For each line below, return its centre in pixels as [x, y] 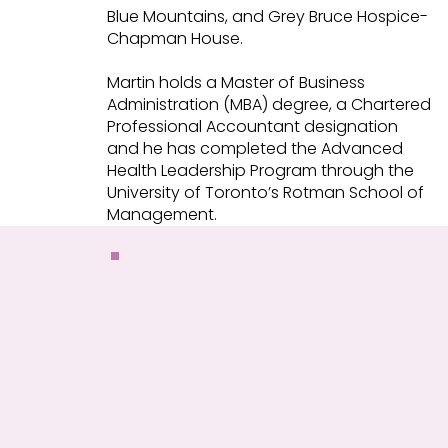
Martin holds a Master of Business [235, 82]
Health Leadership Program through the [260, 170]
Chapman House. [174, 38]
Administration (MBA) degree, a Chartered [268, 104]
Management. [161, 214]
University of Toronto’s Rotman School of [265, 192]
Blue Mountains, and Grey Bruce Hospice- [267, 16]
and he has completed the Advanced [254, 148]
